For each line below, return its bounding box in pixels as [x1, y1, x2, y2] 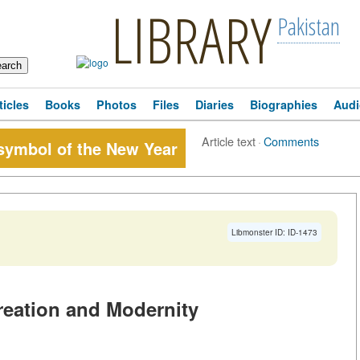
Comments [264, 133, 319, 149]
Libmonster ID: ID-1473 [231, 227, 317, 238]
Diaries [195, 96, 234, 112]
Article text [202, 133, 256, 149]
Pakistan [277, 10, 340, 43]
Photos [96, 96, 137, 112]
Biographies [250, 96, 317, 112]
